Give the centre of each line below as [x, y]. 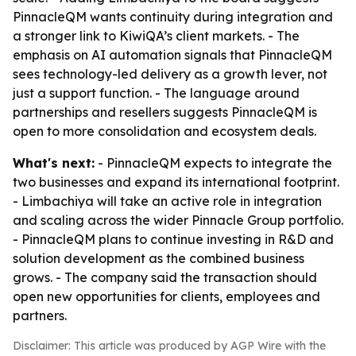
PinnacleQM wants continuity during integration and [173, 17]
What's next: [54, 163]
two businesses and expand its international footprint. [176, 182]
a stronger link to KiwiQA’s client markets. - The [156, 36]
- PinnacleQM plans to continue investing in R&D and [173, 239]
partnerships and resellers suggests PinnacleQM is [165, 112]
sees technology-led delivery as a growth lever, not [170, 74]
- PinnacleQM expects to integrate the [213, 163]
